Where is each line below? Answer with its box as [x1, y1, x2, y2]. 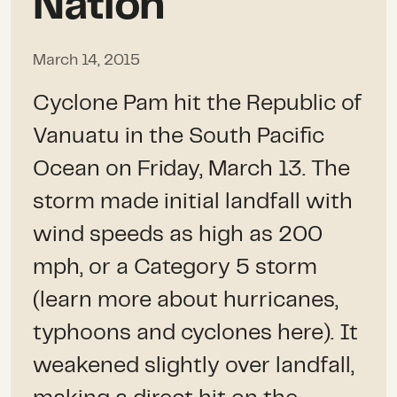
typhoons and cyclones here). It [33, 322, 359, 344]
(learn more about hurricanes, [33, 289, 339, 311]
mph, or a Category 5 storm [33, 256, 318, 278]
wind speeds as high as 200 [33, 223, 323, 245]
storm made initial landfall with [33, 191, 354, 213]
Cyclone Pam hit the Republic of [33, 92, 362, 114]
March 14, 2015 [33, 52, 141, 67]
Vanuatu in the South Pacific [33, 125, 325, 147]
